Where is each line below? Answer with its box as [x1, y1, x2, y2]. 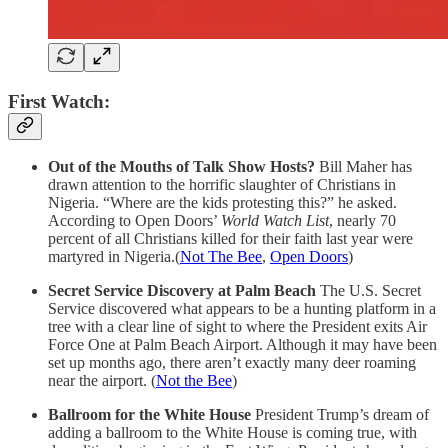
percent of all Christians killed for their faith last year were [48, 230, 413, 248]
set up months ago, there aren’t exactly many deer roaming [48, 354, 416, 372]
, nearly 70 [329, 212, 396, 230]
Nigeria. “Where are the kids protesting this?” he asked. [48, 194, 397, 212]
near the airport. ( [48, 372, 156, 390]
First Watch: [8, 90, 110, 112]
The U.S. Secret [320, 282, 421, 300]
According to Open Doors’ [48, 212, 221, 230]
